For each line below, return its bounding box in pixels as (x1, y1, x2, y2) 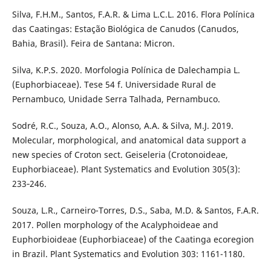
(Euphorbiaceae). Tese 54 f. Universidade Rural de (11, 79, 216, 91)
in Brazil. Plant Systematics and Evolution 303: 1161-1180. (11, 248, 245, 260)
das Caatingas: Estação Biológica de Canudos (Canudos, (11, 23, 239, 35)
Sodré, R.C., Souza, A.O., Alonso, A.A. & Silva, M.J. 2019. (11, 120, 233, 132)
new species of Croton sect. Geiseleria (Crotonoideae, (11, 149, 228, 161)
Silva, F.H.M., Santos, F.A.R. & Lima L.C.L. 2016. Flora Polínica (11, 8, 255, 21)
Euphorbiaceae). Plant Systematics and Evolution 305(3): (11, 163, 240, 175)
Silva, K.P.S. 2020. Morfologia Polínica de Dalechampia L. (11, 64, 240, 76)
